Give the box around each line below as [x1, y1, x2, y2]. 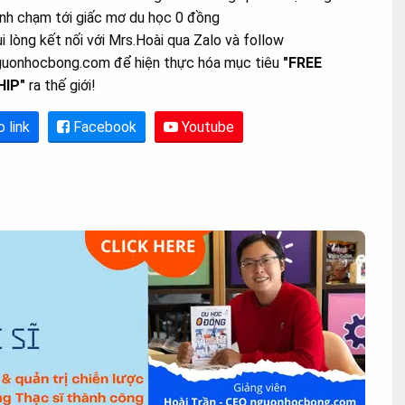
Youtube [178, 118, 234, 136]
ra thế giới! [25, 76, 96, 94]
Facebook [70, 118, 137, 136]
